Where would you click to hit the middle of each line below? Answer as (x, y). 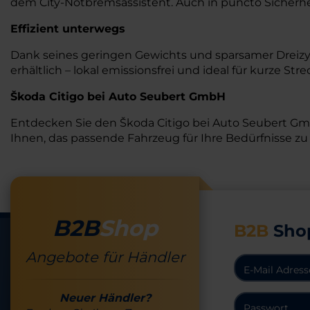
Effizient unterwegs (68, 29)
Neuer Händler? (105, 298)
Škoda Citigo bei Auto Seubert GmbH (118, 97)
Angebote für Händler (105, 257)
